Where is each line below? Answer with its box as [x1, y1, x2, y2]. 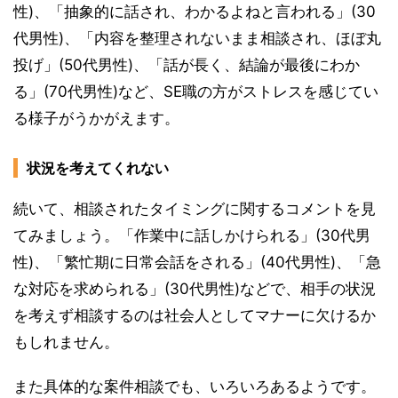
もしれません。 [13, 333, 119, 352]
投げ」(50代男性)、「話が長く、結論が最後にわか [13, 56, 360, 75]
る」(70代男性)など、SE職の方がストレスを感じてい [13, 83, 378, 101]
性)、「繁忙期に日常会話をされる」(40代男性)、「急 [13, 253, 381, 272]
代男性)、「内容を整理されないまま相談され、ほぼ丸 [13, 29, 381, 48]
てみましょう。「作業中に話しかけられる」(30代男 [13, 227, 370, 245]
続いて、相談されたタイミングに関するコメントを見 [13, 200, 376, 219]
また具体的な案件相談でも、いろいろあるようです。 [13, 378, 376, 396]
